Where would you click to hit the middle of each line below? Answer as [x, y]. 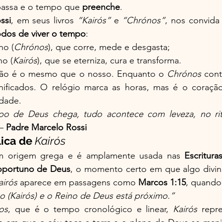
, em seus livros [44, 20]
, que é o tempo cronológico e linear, [90, 209]
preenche [101, 7]
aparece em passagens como [78, 182]
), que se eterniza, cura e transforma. [109, 60]
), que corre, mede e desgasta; [109, 47]
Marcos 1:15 [162, 182]
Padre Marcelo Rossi [46, 127]
